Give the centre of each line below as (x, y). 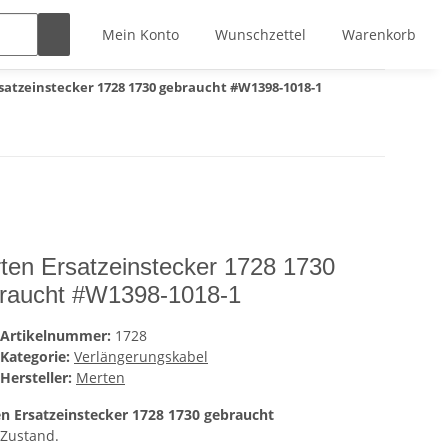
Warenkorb (379, 34)
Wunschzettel (260, 34)
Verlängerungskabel (141, 356)
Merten (100, 377)
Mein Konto (140, 34)
